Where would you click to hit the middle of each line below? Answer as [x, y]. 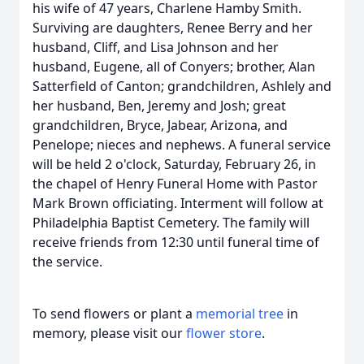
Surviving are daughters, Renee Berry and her [173, 28]
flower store [224, 333]
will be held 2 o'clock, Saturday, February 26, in [174, 164]
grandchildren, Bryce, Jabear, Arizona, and [160, 125]
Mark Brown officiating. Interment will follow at [178, 203]
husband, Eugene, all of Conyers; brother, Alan [174, 67]
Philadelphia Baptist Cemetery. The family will [171, 223]
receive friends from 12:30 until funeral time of [176, 242]
